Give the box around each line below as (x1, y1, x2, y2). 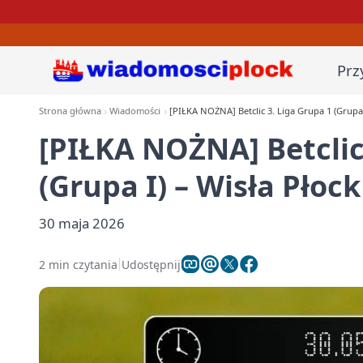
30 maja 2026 (39, 214, 125, 233)
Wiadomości (109, 105, 161, 117)
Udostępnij (122, 256, 181, 272)
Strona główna (39, 105, 101, 117)
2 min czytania (39, 256, 117, 272)
